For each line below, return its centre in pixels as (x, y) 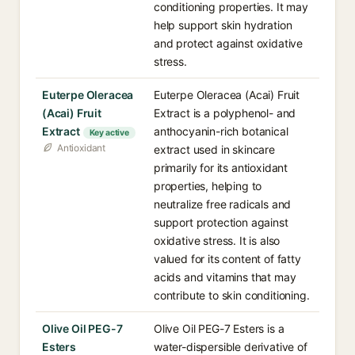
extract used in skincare (214, 149)
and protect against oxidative (229, 43)
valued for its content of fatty (227, 259)
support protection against (221, 222)
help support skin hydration (223, 25)
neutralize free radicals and (223, 204)
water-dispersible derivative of (231, 347)
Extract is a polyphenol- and (225, 113)
